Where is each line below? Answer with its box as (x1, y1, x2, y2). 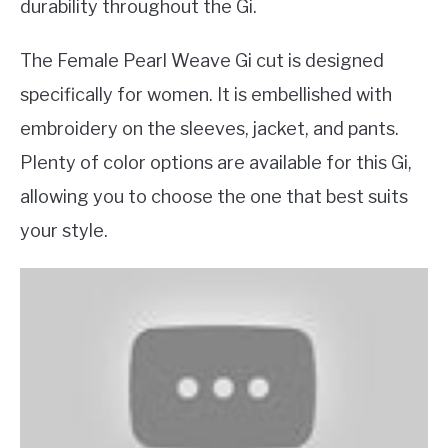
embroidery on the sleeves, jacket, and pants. (20, 117, 399, 139)
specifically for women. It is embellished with (20, 83, 392, 105)
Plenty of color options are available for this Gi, (20, 151, 412, 173)
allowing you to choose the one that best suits (20, 185, 408, 207)
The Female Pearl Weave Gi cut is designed (20, 49, 384, 71)
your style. (20, 219, 108, 241)
